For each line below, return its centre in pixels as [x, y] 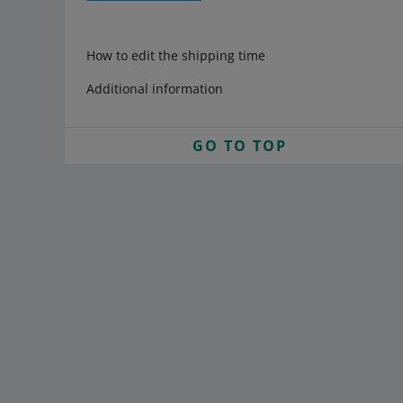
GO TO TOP [240, 146]
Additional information [155, 89]
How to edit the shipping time [176, 55]
